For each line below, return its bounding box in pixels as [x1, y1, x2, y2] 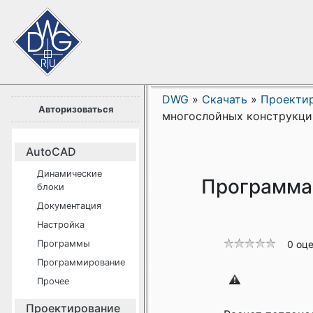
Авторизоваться [38, 104, 113, 115]
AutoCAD [26, 145, 76, 159]
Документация [37, 201, 101, 211]
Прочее [37, 276, 69, 286]
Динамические [37, 168, 102, 179]
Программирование [37, 257, 125, 268]
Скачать [202, 92, 247, 106]
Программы [37, 238, 90, 249]
